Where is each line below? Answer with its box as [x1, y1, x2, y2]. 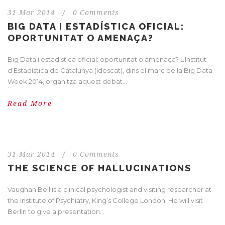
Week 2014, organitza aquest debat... [8, 77, 127, 85]
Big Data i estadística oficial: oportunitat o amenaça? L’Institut [8, 55, 206, 63]
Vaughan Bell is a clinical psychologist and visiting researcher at [8, 185, 211, 193]
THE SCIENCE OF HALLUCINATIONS [8, 162, 191, 173]
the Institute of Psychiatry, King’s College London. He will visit [8, 196, 203, 204]
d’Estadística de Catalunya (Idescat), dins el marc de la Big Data [8, 66, 212, 74]
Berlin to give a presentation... [8, 207, 104, 215]
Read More [8, 99, 52, 107]
